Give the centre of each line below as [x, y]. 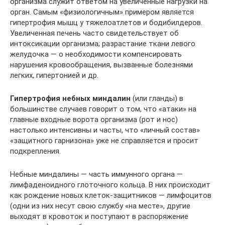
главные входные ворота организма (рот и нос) [94, 120]
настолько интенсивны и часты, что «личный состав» [105, 130]
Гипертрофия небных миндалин [70, 98]
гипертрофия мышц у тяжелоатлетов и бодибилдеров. [106, 23]
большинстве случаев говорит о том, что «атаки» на [103, 109]
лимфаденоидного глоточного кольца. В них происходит [110, 185]
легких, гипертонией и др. [54, 75]
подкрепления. [35, 151]
